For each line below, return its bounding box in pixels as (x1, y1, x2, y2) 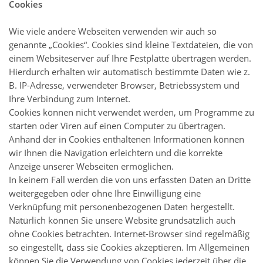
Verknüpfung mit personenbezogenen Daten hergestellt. (9, 201, 235, 213)
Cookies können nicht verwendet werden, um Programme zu (9, 106, 254, 119)
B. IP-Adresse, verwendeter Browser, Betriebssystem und (9, 79, 240, 92)
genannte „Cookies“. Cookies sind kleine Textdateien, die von (9, 39, 253, 51)
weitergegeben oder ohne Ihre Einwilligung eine (9, 187, 201, 200)
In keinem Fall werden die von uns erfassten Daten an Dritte (9, 174, 251, 186)
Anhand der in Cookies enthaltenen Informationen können (9, 133, 244, 146)
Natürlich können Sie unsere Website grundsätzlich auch (9, 214, 235, 227)
